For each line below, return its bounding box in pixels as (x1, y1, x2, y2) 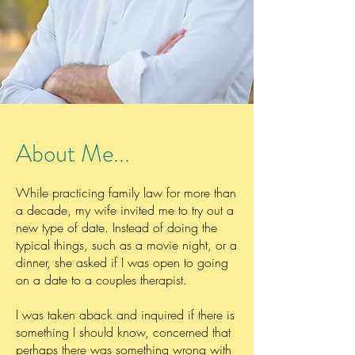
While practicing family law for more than (16, 184, 236, 201)
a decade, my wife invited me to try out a (16, 201, 234, 219)
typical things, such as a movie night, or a (16, 236, 237, 254)
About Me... (16, 136, 130, 171)
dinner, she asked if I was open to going (16, 254, 228, 271)
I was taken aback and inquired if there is (16, 306, 235, 323)
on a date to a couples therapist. (16, 271, 187, 288)
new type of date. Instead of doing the (16, 219, 217, 236)
